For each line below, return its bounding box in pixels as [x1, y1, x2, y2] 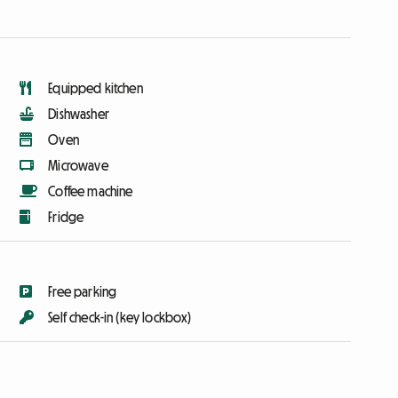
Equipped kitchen [48, 81, 143, 95]
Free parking [48, 284, 117, 298]
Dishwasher [48, 107, 109, 121]
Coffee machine [48, 184, 133, 198]
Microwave [48, 158, 108, 172]
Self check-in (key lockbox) [48, 310, 192, 324]
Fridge [48, 210, 84, 224]
